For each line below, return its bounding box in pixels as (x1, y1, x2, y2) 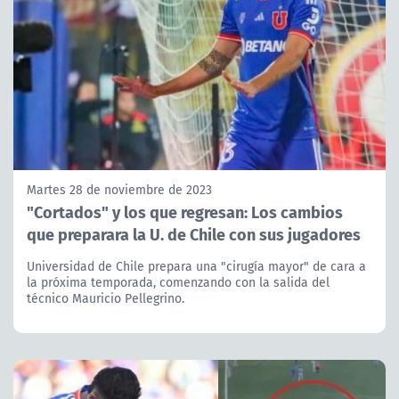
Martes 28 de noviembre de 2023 (27, 180, 212, 199)
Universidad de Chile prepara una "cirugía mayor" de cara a (27, 256, 366, 275)
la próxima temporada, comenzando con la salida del (27, 273, 330, 291)
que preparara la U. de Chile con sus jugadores (27, 221, 361, 246)
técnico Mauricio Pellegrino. (27, 289, 184, 307)
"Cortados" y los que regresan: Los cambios (27, 199, 343, 224)
